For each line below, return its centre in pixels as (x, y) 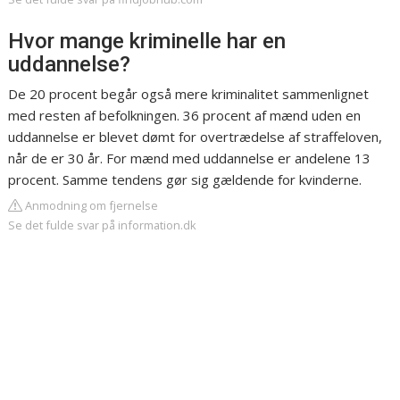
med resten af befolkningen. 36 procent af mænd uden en (185, 116)
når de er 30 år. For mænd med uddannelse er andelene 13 (190, 158)
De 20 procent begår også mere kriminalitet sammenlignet (189, 94)
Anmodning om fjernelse (91, 206)
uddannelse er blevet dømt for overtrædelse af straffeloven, (196, 137)
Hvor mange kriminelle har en (147, 42)
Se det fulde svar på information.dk (103, 225)
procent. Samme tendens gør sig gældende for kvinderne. (185, 180)
